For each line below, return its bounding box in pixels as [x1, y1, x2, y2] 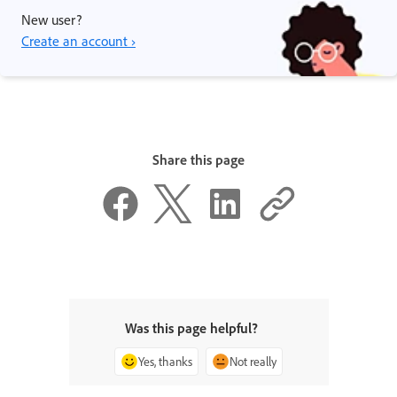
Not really [230, 354, 276, 369]
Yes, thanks [138, 354, 192, 369]
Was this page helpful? [125, 319, 258, 337]
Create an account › [21, 31, 136, 50]
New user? [21, 10, 82, 28]
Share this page [152, 150, 245, 168]
